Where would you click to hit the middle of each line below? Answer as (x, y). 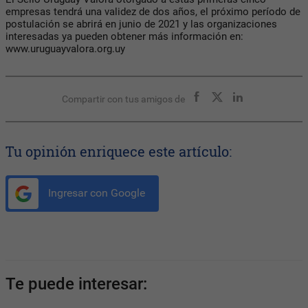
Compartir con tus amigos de (123, 99)
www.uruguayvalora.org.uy (65, 49)
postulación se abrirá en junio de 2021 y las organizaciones (141, 24)
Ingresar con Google (95, 193)
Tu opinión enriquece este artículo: (119, 152)
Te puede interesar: (76, 284)
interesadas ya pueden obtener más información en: (124, 37)
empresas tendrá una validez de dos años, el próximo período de (153, 12)
